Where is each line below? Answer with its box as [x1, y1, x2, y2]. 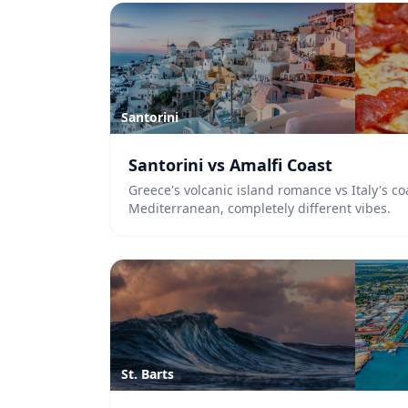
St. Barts [121, 365, 174, 382]
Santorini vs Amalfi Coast [128, 154, 332, 176]
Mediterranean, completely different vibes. [128, 199, 391, 217]
